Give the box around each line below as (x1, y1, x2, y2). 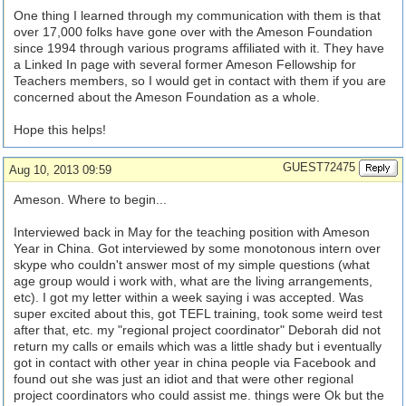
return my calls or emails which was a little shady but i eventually (14, 339, 382, 353)
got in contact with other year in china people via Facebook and (14, 355, 376, 370)
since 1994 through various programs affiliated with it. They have (14, 41, 384, 55)
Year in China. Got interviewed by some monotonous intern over (14, 241, 381, 256)
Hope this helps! (14, 122, 106, 137)
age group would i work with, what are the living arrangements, (14, 274, 372, 288)
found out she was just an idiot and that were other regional (14, 372, 353, 386)
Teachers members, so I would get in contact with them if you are (14, 73, 386, 88)
